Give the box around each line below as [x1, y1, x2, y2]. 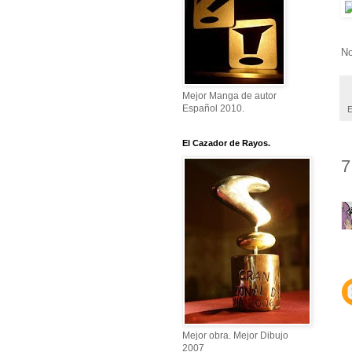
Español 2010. [182, 103, 244, 115]
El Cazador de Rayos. [182, 138, 270, 148]
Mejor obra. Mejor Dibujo [182, 330, 288, 342]
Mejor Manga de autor [182, 90, 277, 102]
